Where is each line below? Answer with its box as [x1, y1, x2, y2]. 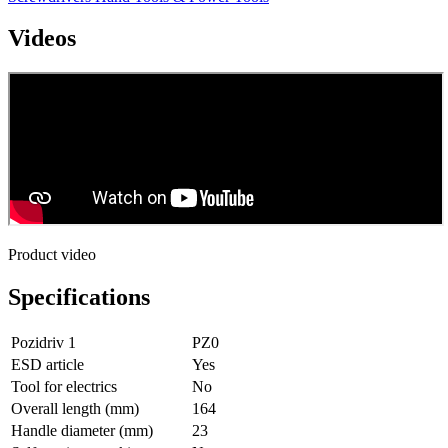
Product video [8, 246, 96, 264]
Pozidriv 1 [11, 334, 76, 352]
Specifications [8, 284, 150, 311]
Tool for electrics [11, 378, 117, 396]
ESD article [11, 356, 84, 374]
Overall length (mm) [11, 400, 139, 418]
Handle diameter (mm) [11, 422, 153, 440]
